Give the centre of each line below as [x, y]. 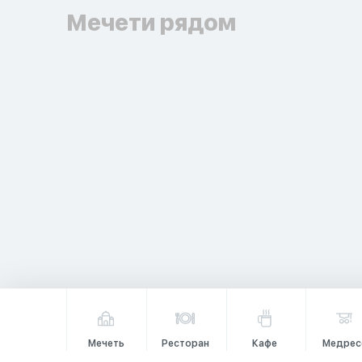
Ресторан [185, 343]
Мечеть [106, 343]
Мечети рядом [151, 23]
